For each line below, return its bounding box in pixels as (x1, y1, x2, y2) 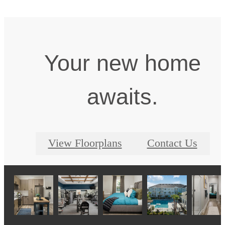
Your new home (44, 50, 201, 75)
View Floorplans (48, 137, 122, 150)
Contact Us (147, 137, 197, 150)
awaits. (87, 83, 158, 109)
